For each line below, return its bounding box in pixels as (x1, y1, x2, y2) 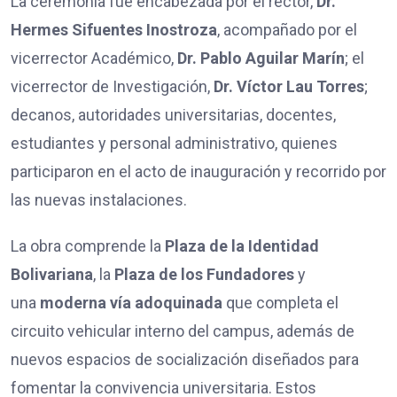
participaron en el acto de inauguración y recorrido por (11, 161, 386, 181)
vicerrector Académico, (11, 48, 177, 67)
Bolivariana (11, 264, 93, 284)
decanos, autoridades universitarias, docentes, (11, 105, 336, 124)
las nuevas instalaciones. (11, 190, 187, 209)
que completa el (222, 292, 339, 312)
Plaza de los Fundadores (114, 264, 294, 284)
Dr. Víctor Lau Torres (214, 76, 364, 96)
